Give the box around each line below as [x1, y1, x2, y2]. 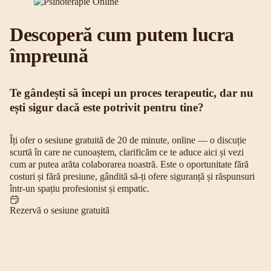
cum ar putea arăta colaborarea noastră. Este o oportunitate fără [10, 158, 249, 169]
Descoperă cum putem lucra [10, 23, 234, 45]
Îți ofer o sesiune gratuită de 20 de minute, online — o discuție [10, 134, 246, 145]
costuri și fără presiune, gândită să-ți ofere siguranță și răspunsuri [10, 171, 255, 181]
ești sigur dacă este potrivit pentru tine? [10, 100, 204, 114]
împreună [10, 44, 88, 67]
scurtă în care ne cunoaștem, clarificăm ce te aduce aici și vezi [10, 146, 244, 157]
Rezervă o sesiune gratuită [10, 204, 109, 215]
